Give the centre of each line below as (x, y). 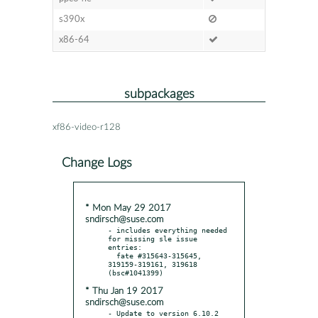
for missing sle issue (153, 238)
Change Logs (97, 163)
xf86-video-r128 (87, 127)
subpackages (159, 94)
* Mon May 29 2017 (128, 208)
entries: (125, 247)
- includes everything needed (168, 230)
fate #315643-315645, (112, 255)
